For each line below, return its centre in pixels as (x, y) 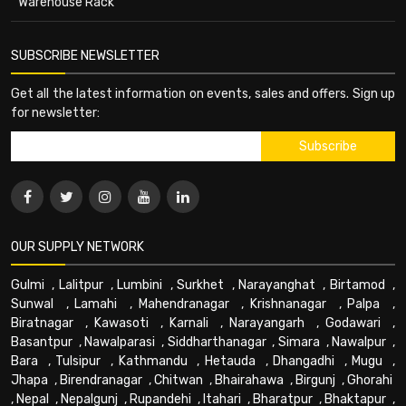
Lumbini (140, 285)
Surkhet (201, 285)
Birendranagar (101, 380)
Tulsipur (78, 361)
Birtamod (357, 285)
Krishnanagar (289, 304)
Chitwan (179, 380)
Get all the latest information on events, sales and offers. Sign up (203, 93)
